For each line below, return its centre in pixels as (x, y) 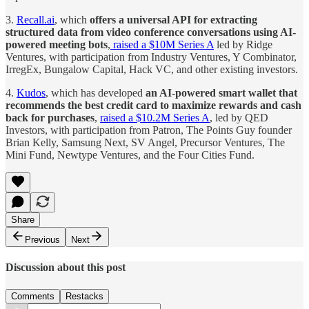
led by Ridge (243, 44)
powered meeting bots (57, 44)
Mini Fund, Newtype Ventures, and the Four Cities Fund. (130, 154)
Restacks (84, 296)
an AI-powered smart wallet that (221, 92)
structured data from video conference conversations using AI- (151, 32)
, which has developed (96, 92)
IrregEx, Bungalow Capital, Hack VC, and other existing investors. (152, 69)
